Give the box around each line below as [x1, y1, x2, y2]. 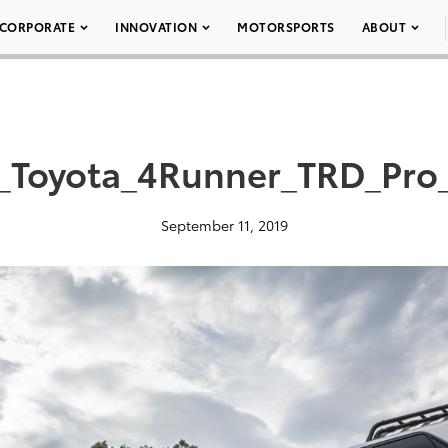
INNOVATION [115, 18, 197, 35]
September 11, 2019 [160, 215, 288, 235]
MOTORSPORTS [237, 18, 335, 35]
